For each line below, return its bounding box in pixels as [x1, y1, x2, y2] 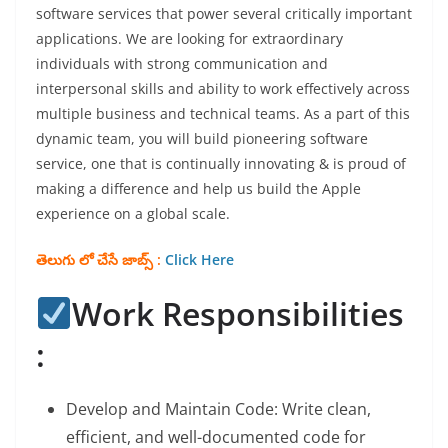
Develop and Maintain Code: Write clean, [66, 398, 371, 421]
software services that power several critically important [36, 4, 412, 24]
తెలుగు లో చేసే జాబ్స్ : [36, 250, 161, 270]
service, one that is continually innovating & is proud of [36, 154, 406, 174]
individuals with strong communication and [36, 54, 328, 74]
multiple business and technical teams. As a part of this [36, 104, 410, 124]
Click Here [165, 250, 234, 270]
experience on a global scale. [36, 204, 230, 224]
